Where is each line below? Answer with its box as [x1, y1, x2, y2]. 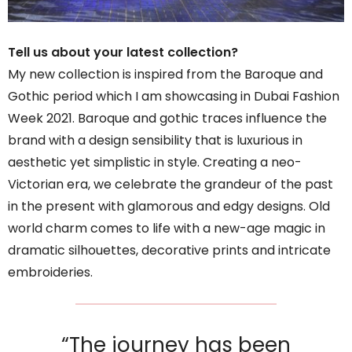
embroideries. [8, 262, 93, 281]
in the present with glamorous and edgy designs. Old [8, 196, 330, 215]
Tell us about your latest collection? [8, 42, 238, 61]
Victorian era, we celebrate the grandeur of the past [8, 174, 333, 193]
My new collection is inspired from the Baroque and [8, 64, 323, 83]
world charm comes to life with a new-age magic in [8, 218, 325, 237]
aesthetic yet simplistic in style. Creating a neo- [8, 152, 302, 171]
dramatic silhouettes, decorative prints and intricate [8, 240, 331, 259]
